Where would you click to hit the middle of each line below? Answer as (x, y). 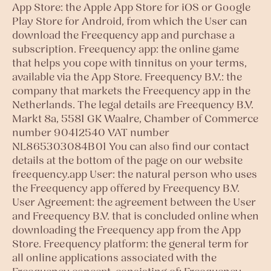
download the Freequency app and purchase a (123, 35)
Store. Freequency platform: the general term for (130, 243)
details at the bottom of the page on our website (127, 160)
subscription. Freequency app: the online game (126, 49)
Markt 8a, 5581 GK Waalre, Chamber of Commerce (135, 118)
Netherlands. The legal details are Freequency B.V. (133, 104)
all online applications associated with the (114, 257)
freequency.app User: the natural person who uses (135, 174)
